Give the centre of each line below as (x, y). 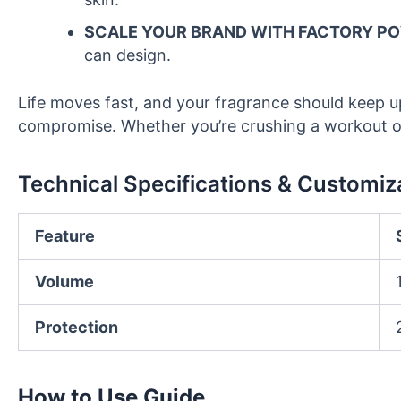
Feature (65, 236)
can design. (128, 55)
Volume (64, 282)
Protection (77, 328)
